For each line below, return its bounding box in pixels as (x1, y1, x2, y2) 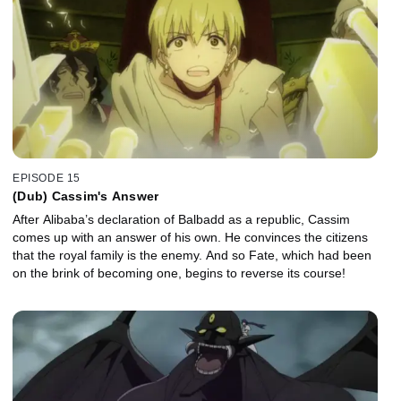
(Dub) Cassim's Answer (13, 188, 159, 203)
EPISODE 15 (13, 171, 81, 184)
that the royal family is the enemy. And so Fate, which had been (13, 247, 371, 262)
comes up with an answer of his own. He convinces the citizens (13, 229, 368, 244)
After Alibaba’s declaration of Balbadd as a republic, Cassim (13, 211, 350, 226)
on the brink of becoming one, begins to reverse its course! (13, 265, 346, 280)
